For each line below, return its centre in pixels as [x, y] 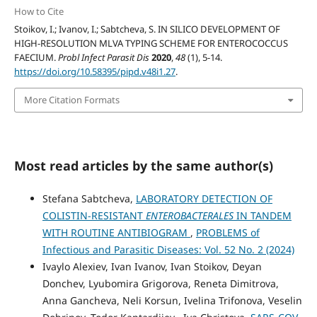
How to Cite [39, 11]
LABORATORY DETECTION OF [204, 198]
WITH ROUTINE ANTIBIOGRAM [116, 232]
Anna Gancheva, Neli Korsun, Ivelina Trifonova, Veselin [172, 300]
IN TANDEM [262, 215]
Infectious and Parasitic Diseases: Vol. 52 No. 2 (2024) [168, 249]
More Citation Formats [71, 100]
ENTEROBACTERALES [189, 215]
